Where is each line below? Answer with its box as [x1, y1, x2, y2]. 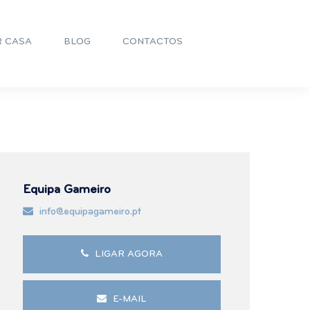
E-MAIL [110, 294, 147, 304]
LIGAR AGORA [92, 249, 163, 259]
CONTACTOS [122, 37, 183, 47]
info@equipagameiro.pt [37, 207, 141, 217]
